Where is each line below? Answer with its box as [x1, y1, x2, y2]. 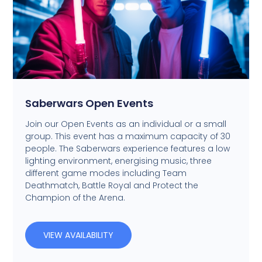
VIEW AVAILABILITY [43, 229, 113, 241]
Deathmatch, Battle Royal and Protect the [25, 179, 198, 191]
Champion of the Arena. [25, 191, 125, 204]
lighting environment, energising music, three [25, 154, 212, 167]
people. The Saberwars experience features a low [25, 142, 230, 154]
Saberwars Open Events [25, 95, 153, 111]
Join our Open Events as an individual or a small [25, 118, 226, 130]
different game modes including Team [25, 167, 187, 179]
